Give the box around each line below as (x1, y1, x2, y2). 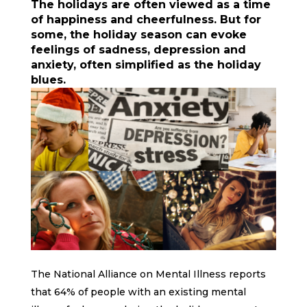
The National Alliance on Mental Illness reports (30, 268, 266, 281)
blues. (30, 73, 66, 86)
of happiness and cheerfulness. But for (30, 13, 261, 26)
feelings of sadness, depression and (30, 43, 246, 56)
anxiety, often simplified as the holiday (30, 58, 261, 71)
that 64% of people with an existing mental (30, 286, 246, 299)
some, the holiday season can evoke (30, 28, 247, 41)
